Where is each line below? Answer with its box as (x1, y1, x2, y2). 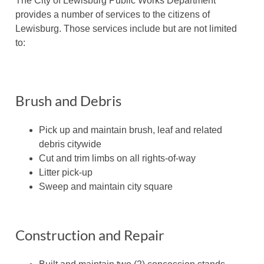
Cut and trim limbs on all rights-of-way (39, 153, 196, 164)
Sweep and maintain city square (39, 181, 173, 192)
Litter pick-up (39, 167, 93, 178)
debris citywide (39, 139, 101, 150)
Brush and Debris (15, 92, 121, 110)
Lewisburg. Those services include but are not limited (15, 24, 237, 34)
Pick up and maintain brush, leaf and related (39, 125, 222, 136)
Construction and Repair (15, 226, 164, 244)
